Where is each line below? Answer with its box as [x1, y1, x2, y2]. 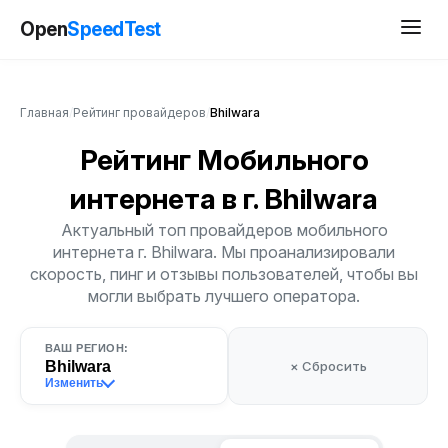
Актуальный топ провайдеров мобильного [60, 220, 388, 240]
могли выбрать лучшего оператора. [88, 286, 360, 306]
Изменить [45, 376, 103, 390]
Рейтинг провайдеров [73, 105, 206, 120]
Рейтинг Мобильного [79, 143, 369, 177]
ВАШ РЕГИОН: [45, 342, 129, 354]
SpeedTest [67, 17, 161, 41]
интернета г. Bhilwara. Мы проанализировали [53, 242, 395, 262]
